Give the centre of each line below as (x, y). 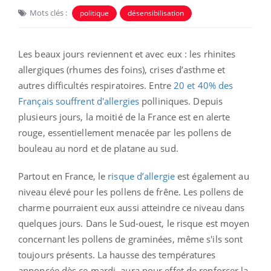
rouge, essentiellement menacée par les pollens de (125, 133)
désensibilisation (156, 13)
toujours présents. (57, 255)
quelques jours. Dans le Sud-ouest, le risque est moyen (134, 224)
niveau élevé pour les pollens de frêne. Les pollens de (131, 192)
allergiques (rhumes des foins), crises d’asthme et (122, 70)
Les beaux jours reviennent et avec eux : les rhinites (127, 54)
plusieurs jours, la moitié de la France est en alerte (124, 117)
